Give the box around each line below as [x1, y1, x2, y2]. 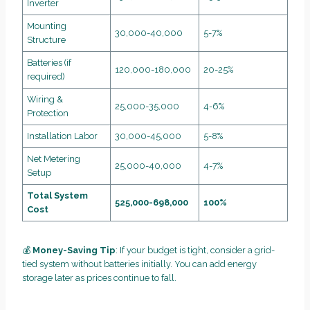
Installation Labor [27, 131, 98, 142]
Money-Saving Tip [33, 245, 116, 256]
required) [27, 71, 66, 82]
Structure [27, 35, 66, 46]
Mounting [27, 21, 67, 32]
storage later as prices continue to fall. [22, 273, 176, 284]
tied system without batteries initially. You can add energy [22, 259, 257, 270]
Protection [27, 108, 69, 119]
